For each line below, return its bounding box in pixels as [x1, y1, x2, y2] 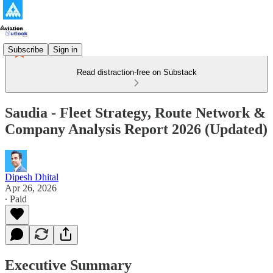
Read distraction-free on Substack [76, 68, 197, 77]
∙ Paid [5, 193, 27, 204]
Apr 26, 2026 [5, 182, 57, 193]
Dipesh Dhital [5, 171, 58, 182]
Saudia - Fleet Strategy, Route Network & [5, 104, 266, 121]
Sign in [53, 44, 77, 54]
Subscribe [8, 44, 43, 54]
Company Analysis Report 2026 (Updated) [5, 121, 268, 137]
